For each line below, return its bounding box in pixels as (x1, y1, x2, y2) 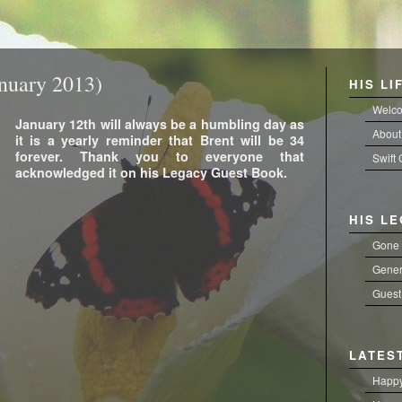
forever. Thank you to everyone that (15, 147, 304, 165)
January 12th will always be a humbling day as (15, 115, 304, 133)
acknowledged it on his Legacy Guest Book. (15, 163, 287, 181)
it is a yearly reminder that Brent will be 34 (15, 131, 304, 149)
